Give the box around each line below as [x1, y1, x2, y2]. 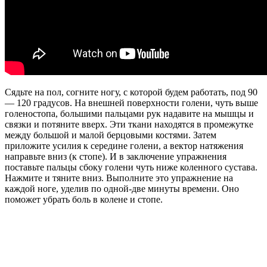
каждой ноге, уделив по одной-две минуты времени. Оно [5, 183, 239, 194]
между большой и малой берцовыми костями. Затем [5, 129, 216, 140]
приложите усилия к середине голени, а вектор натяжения [5, 140, 243, 151]
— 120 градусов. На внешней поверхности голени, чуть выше [5, 97, 258, 108]
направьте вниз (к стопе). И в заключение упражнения [5, 151, 226, 162]
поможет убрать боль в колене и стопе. [5, 194, 213, 204]
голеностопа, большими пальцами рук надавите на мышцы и [5, 108, 254, 119]
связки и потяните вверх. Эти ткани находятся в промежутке [5, 119, 253, 129]
